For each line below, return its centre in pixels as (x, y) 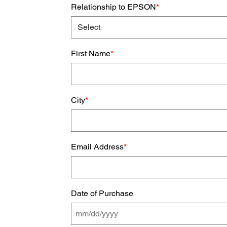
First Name (91, 53)
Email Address (98, 146)
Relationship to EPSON (114, 7)
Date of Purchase (102, 193)
